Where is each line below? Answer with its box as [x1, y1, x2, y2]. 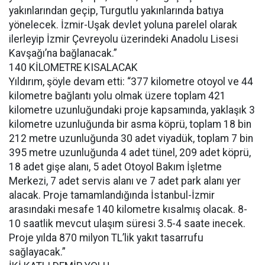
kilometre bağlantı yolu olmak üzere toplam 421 [9, 90, 226, 102]
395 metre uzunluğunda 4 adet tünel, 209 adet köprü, [9, 147, 251, 159]
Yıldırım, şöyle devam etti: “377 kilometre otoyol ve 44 [9, 76, 253, 88]
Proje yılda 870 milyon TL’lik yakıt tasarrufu [9, 232, 203, 244]
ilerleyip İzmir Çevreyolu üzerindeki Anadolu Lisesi [9, 33, 238, 45]
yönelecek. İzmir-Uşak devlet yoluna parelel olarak [9, 19, 237, 31]
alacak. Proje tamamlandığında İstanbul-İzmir [9, 189, 215, 201]
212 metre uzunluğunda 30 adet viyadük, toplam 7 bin [9, 132, 253, 144]
